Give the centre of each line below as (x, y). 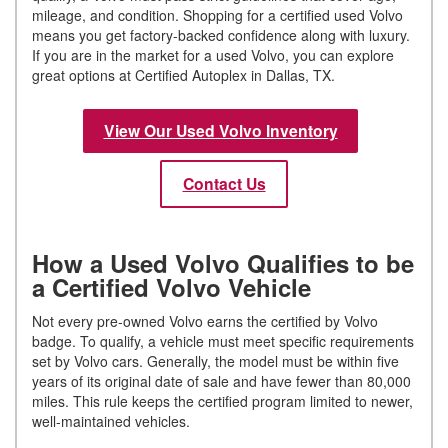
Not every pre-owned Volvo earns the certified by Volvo (205, 320)
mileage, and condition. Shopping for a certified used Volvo (217, 14)
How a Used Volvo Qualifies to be (223, 262)
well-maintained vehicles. (115, 420)
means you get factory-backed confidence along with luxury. (221, 34)
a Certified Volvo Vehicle (171, 286)
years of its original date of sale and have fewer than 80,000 (221, 380)
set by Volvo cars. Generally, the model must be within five (215, 360)
